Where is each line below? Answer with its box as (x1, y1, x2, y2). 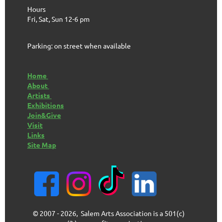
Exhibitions (27, 100, 64, 110)
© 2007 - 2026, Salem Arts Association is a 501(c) (32, 208, 185, 218)
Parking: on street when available (27, 41, 131, 50)
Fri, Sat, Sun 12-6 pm (27, 14, 90, 23)
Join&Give (27, 110, 61, 119)
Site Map (27, 140, 56, 149)
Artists (27, 90, 52, 100)
